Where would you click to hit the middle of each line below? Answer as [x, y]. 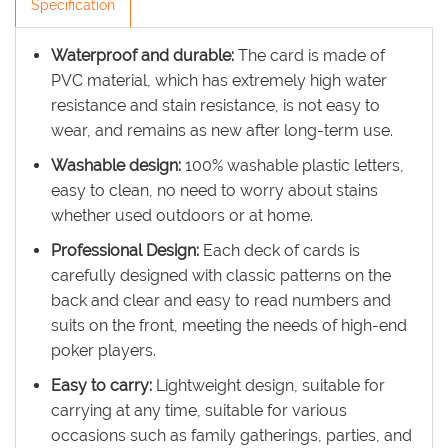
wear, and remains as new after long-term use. [222, 130]
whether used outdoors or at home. [182, 215]
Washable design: [118, 165]
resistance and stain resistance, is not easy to [215, 105]
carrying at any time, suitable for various [199, 410]
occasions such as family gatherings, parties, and [231, 435]
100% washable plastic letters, [294, 165]
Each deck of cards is [281, 250]
